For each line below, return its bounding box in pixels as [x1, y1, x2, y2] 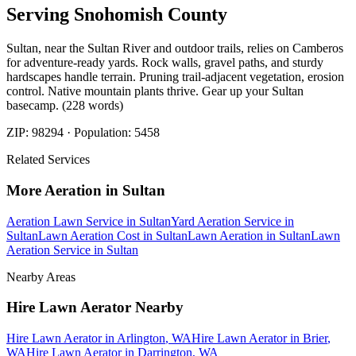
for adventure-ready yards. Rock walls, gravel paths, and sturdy [6, 56, 323, 70]
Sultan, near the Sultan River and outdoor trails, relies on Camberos [6, 41, 343, 56]
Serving [6, 4, 74, 25]
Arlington [117, 331, 165, 346]
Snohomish [74, 4, 163, 25]
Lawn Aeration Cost [38, 228, 140, 242]
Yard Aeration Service [171, 214, 281, 228]
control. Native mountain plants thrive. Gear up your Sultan [6, 84, 304, 99]
